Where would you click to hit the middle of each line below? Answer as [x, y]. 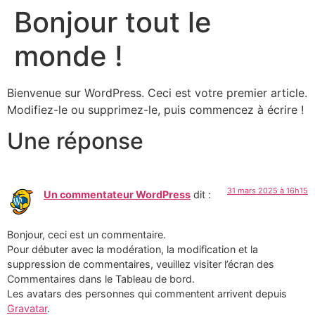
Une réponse [75, 141]
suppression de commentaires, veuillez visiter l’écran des [141, 264]
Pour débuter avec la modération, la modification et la [133, 249]
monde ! [69, 56]
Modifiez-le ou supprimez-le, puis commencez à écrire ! [155, 110]
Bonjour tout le [113, 22]
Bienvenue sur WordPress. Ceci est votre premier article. [157, 93]
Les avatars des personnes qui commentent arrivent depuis [147, 293]
